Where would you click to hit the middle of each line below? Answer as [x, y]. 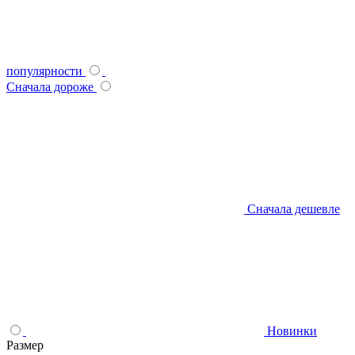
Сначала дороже [50, 86]
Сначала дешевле [294, 208]
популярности [44, 71]
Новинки [292, 330]
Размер [25, 345]
